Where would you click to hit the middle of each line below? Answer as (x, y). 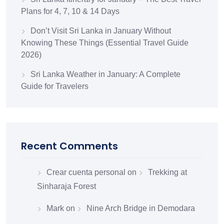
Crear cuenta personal (86, 172)
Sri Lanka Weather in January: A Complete (105, 74)
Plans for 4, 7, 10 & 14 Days (70, 11)
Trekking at (167, 172)
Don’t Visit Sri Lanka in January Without (101, 31)
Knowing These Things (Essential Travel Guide (105, 43)
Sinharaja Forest (66, 186)
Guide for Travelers (55, 86)
